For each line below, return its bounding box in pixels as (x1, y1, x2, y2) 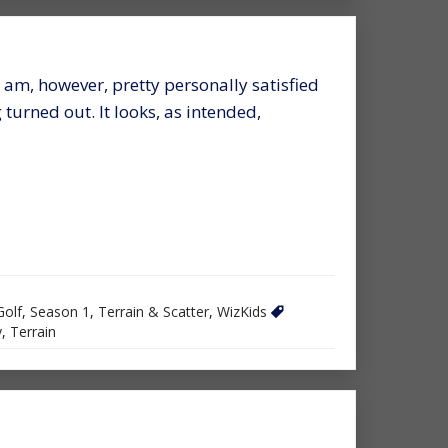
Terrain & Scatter (98, 301, 209, 321)
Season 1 (30, 301, 90, 321)
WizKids (217, 301, 267, 321)
